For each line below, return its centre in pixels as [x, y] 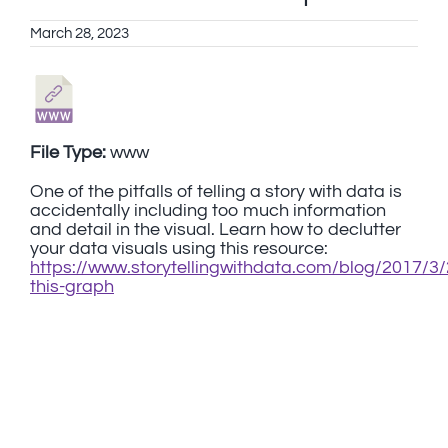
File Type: [70, 152]
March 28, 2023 [79, 33]
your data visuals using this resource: [179, 248]
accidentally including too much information [208, 210]
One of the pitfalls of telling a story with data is [216, 191]
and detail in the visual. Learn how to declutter [215, 229]
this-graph [72, 286]
